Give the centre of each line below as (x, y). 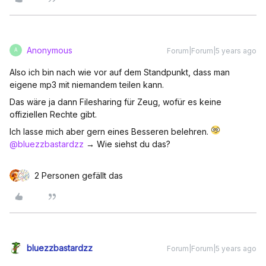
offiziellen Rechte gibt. (53, 114)
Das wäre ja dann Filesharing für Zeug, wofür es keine (115, 102)
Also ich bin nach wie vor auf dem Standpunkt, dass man (120, 72)
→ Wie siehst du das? (127, 144)
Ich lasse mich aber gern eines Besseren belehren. (110, 131)
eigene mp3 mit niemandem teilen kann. (87, 84)
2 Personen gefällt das (79, 175)
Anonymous (50, 50)
